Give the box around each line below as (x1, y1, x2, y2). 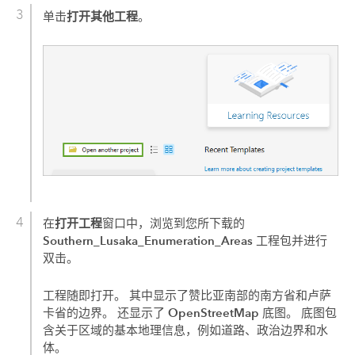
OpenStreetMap (168, 305, 260, 321)
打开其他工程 (67, 8, 139, 24)
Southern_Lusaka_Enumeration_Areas (43, 233, 254, 249)
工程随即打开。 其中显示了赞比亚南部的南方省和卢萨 (43, 288, 332, 303)
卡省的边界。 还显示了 (43, 306, 169, 321)
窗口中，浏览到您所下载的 (102, 216, 246, 231)
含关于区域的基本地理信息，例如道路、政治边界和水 (43, 323, 329, 338)
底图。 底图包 (259, 306, 338, 321)
